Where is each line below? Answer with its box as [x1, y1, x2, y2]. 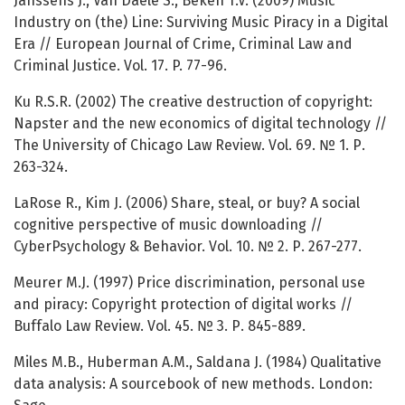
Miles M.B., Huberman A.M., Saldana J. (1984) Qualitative [14, 353, 381, 372]
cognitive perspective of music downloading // [14, 216, 323, 234]
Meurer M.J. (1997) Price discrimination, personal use [14, 274, 365, 292]
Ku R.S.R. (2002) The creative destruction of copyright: [14, 93, 372, 111]
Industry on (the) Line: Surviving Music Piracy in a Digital [14, 14, 388, 32]
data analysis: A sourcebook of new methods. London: [14, 375, 372, 393]
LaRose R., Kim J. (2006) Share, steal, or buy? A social [14, 194, 360, 212]
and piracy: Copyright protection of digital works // [14, 296, 353, 314]
